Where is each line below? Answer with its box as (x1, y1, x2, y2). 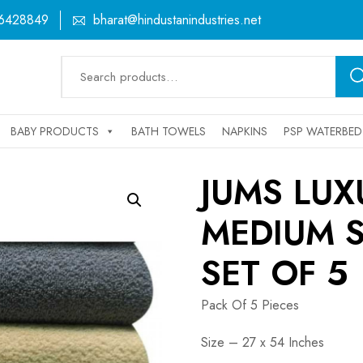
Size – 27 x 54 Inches (201, 333, 325, 352)
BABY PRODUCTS (11, 123, 99, 139)
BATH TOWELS (131, 123, 206, 139)
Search (60, 58, 99, 76)
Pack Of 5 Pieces (201, 296, 300, 314)
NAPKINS (222, 123, 267, 139)
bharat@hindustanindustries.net (93, 10, 261, 29)
